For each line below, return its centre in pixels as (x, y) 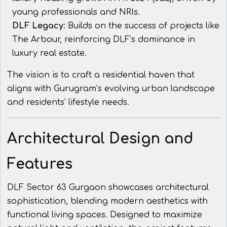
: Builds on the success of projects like (141, 26)
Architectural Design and (100, 139)
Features (40, 164)
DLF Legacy (38, 26)
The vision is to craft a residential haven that (101, 75)
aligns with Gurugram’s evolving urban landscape (111, 89)
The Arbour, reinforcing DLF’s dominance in (104, 40)
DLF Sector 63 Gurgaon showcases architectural (108, 188)
